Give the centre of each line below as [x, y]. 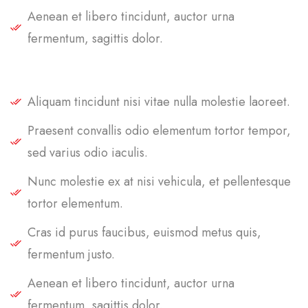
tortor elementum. [75, 203]
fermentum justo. [71, 254]
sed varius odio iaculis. [88, 152]
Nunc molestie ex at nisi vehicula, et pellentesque [159, 181]
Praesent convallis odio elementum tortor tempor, [159, 130]
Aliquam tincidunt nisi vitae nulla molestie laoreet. [159, 101]
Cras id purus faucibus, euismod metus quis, [144, 232]
